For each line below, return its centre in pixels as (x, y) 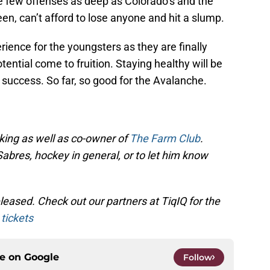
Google (42, 257)
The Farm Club (165, 139)
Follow (198, 258)
